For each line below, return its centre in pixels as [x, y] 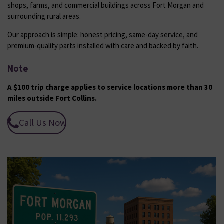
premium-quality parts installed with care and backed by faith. [103, 46]
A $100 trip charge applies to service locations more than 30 [110, 87]
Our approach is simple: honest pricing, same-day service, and [103, 35]
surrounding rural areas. [44, 16]
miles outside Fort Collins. [52, 98]
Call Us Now [42, 122]
